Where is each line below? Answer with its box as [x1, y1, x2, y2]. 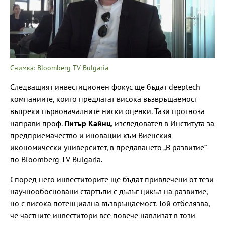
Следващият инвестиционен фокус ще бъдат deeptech [10, 81, 200, 92]
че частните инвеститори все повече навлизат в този [10, 210, 195, 220]
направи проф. [10, 118, 64, 128]
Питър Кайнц [64, 118, 111, 128]
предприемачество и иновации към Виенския [10, 130, 172, 140]
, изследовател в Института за [111, 118, 214, 128]
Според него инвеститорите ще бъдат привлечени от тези [10, 174, 214, 184]
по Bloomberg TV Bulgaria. [10, 154, 102, 164]
